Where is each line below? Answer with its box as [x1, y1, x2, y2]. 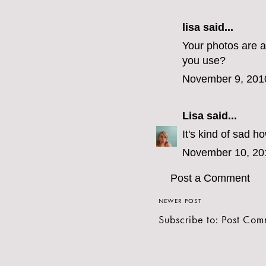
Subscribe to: [159, 213, 221, 227]
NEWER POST [159, 197, 202, 205]
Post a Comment [170, 172, 250, 185]
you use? [182, 55, 226, 67]
